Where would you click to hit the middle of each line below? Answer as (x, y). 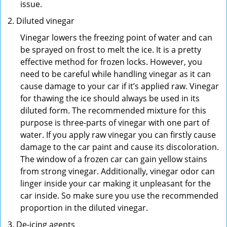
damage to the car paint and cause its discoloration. (120, 147)
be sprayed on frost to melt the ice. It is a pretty (111, 50)
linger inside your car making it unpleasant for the (116, 183)
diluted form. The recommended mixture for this (113, 110)
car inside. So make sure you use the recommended (119, 196)
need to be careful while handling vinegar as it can (116, 74)
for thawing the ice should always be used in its (110, 98)
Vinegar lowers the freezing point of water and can (116, 37)
